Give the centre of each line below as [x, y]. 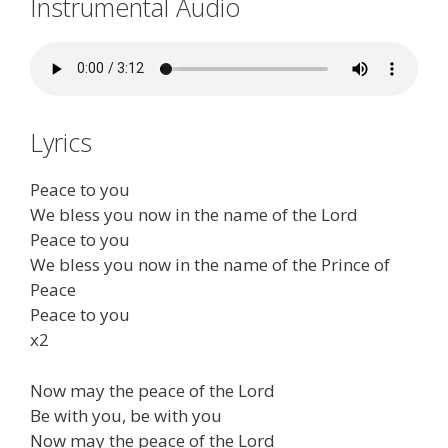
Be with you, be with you [126, 415]
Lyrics [61, 142]
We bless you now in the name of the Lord [194, 214]
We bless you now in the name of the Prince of [210, 264]
